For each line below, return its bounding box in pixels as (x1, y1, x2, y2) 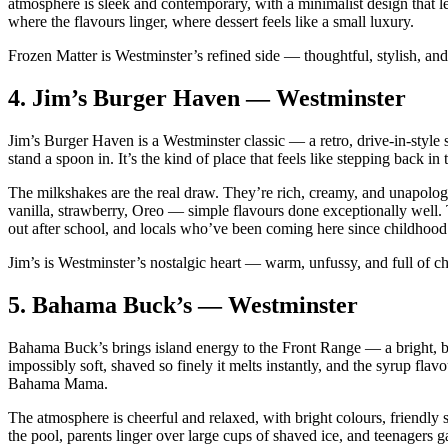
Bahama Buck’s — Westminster (32, 291, 358, 318)
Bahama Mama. (8, 374, 108, 392)
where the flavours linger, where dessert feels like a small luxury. (8, 13, 414, 31)
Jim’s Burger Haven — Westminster (32, 85, 406, 112)
